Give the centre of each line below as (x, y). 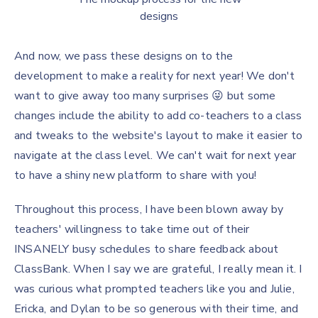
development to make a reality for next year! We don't (155, 76)
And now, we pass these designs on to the (124, 56)
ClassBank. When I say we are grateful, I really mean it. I (158, 269)
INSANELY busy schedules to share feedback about (147, 249)
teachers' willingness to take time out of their (132, 229)
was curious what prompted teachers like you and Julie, (154, 289)
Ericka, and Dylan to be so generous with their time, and (157, 309)
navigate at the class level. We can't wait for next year (155, 155)
